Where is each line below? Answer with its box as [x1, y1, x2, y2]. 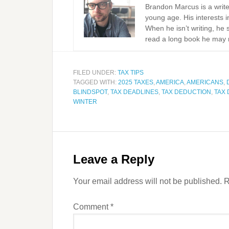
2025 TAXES [118, 79, 153, 86]
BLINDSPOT [73, 88, 107, 96]
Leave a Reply [73, 152, 154, 166]
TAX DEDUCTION [162, 88, 211, 96]
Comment [73, 202, 110, 211]
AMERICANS [187, 79, 223, 86]
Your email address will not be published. [73, 177, 222, 186]
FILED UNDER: [73, 69, 118, 76]
